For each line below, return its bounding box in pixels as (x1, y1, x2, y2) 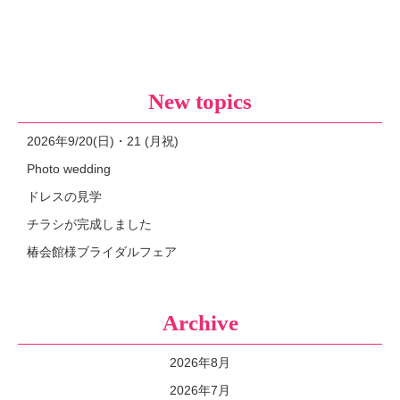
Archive (162, 310, 238, 335)
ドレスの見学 (27, 188, 102, 204)
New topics (148, 88, 252, 113)
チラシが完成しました (27, 216, 152, 231)
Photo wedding (27, 161, 111, 176)
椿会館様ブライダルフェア (27, 244, 177, 259)
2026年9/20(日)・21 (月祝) (27, 133, 179, 148)
